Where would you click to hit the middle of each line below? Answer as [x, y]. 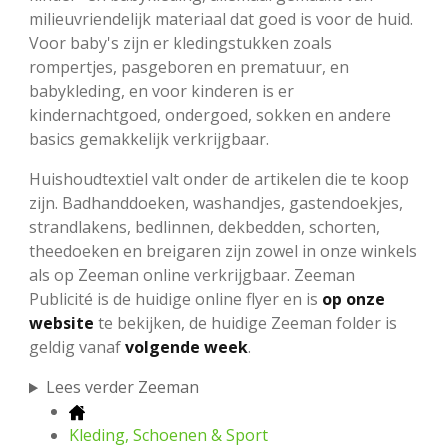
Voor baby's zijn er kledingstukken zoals [180, 43]
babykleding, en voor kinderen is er [161, 91]
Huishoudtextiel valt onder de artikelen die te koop [219, 179]
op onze [353, 299]
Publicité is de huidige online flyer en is [175, 299]
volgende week [186, 347]
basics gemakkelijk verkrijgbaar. [151, 139]
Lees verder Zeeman [122, 387]
